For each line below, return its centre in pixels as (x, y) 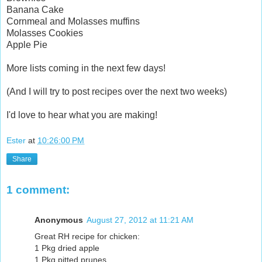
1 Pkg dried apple (67, 248)
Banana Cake (35, 10)
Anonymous (59, 220)
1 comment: (38, 189)
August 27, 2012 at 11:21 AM (140, 220)
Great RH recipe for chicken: (87, 237)
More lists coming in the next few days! (86, 68)
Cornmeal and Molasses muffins (73, 22)
